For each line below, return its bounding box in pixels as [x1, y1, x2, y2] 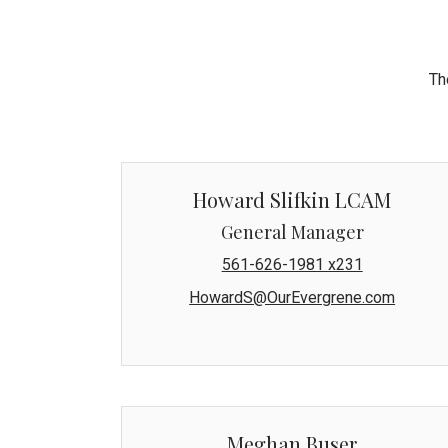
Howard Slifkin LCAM [193, 185, 392, 213]
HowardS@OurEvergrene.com [189, 287, 396, 307]
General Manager [220, 219, 364, 244]
